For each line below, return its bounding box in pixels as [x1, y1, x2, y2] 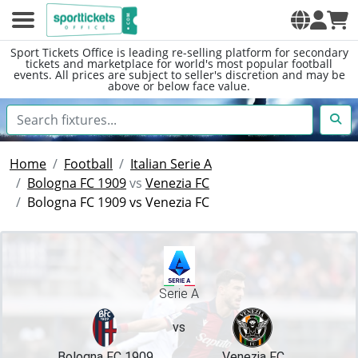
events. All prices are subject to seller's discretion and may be [13, 67, 345, 82]
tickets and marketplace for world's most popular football [26, 56, 332, 71]
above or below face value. [108, 78, 250, 93]
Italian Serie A [130, 155, 212, 173]
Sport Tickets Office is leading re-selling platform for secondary [10, 45, 348, 60]
